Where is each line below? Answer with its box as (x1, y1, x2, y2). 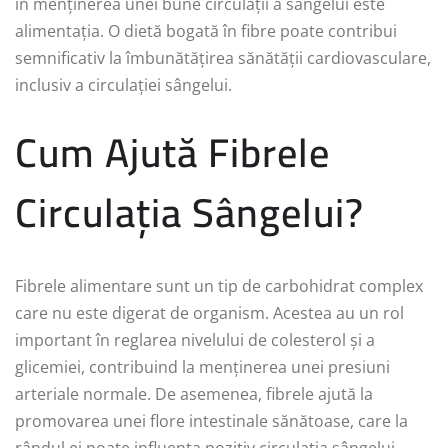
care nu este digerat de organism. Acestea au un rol (15, 302, 404, 325)
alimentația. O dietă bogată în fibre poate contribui (15, 20, 397, 43)
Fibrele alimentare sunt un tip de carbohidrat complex (15, 275, 423, 298)
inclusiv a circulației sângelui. (15, 74, 232, 97)
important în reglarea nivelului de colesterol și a (15, 329, 375, 352)
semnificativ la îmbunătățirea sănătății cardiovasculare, (15, 47, 431, 70)
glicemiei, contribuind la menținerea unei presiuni (15, 356, 390, 379)
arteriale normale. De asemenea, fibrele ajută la (15, 383, 373, 406)
